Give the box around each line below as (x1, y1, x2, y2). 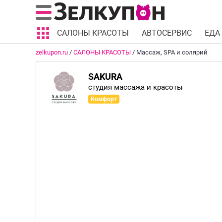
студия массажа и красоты (88, 83, 183, 92)
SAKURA (88, 71, 122, 82)
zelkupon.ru (36, 49, 68, 56)
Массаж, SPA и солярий (136, 49, 208, 56)
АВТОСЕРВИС (142, 28, 192, 38)
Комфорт (91, 96, 117, 103)
